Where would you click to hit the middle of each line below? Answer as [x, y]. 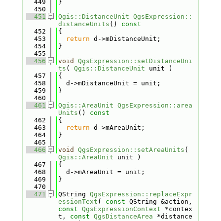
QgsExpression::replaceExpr [141, 194]
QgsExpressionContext [121, 209]
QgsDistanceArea [123, 216]
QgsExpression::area [155, 105]
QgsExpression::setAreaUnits [131, 150]
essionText [78, 202]
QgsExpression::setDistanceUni [135, 61]
